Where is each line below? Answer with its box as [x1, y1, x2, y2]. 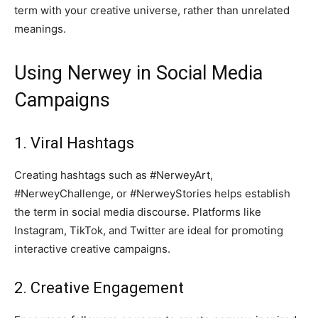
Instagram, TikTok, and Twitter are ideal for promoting [14, 224, 283, 238]
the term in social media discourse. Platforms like [14, 205, 261, 219]
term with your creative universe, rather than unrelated [14, 4, 290, 18]
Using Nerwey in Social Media [14, 62, 263, 85]
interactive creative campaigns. [14, 242, 170, 256]
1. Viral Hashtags [14, 134, 134, 153]
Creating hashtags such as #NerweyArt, [14, 168, 213, 182]
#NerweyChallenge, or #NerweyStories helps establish [14, 187, 290, 201]
